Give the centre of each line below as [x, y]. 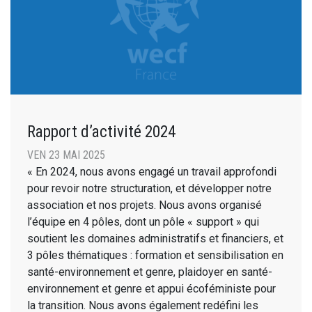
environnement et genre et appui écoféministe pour [151, 288]
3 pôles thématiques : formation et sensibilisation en [155, 255]
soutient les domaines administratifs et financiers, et [155, 238]
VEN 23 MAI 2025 [66, 155]
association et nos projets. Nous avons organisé [145, 205]
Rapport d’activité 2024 [101, 131]
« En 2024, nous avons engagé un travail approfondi [152, 171]
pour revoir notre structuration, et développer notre [149, 188]
